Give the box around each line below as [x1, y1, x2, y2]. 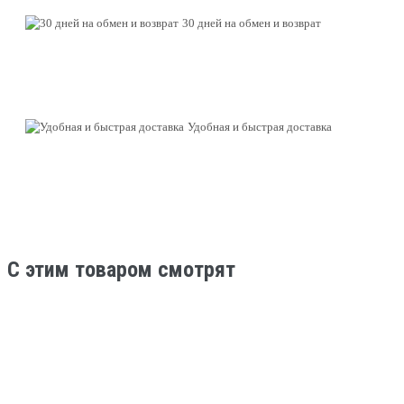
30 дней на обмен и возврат [182, 16, 321, 30]
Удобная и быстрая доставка [188, 120, 332, 133]
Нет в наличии [40, 379, 131, 395]
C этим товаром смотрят [7, 256, 235, 282]
